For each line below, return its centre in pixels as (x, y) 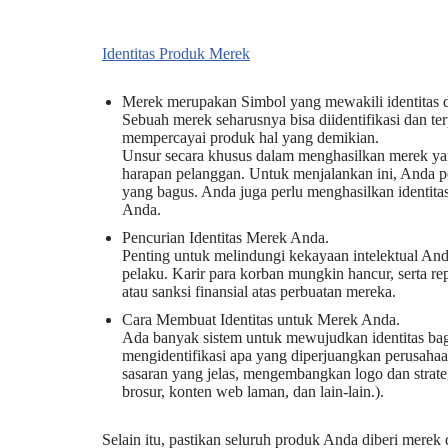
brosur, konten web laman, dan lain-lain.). (253, 391)
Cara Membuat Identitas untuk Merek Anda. (261, 319)
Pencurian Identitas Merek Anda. (225, 237)
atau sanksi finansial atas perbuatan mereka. (259, 291)
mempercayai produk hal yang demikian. (250, 137)
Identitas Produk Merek (176, 53)
